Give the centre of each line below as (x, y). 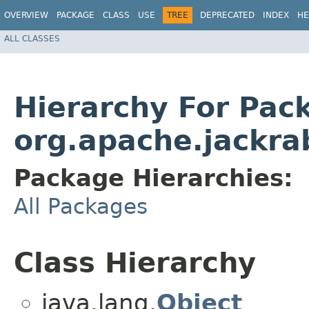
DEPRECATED (227, 15)
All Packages (81, 207)
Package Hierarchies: (153, 178)
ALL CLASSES (32, 38)
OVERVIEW (26, 15)
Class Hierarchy (135, 263)
